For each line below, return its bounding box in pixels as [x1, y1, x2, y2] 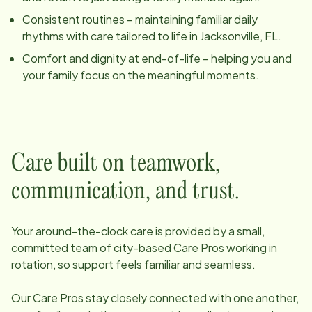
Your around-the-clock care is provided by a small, [11, 224, 265, 239]
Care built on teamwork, [11, 153, 220, 176]
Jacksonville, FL [200, 29, 278, 44]
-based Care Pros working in [133, 240, 277, 256]
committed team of [11, 240, 114, 256]
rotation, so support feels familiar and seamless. [11, 257, 256, 272]
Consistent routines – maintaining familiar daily [22, 12, 258, 27]
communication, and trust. [11, 180, 240, 204]
